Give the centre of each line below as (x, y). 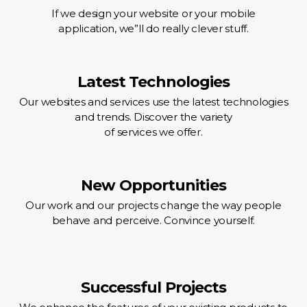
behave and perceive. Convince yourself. (153, 220)
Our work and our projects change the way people (153, 205)
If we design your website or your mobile (153, 13)
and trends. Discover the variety (153, 116)
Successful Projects (153, 287)
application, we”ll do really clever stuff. (153, 28)
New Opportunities (153, 185)
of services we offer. (153, 132)
